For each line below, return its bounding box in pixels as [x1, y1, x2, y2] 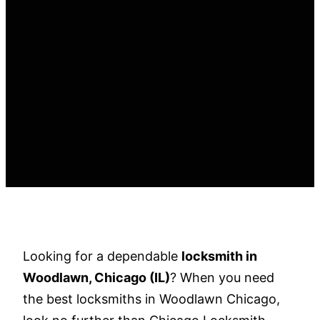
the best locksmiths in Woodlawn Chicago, [23, 291, 280, 306]
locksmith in [181, 248, 257, 264]
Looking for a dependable [23, 248, 181, 264]
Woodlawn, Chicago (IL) [23, 269, 170, 285]
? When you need [170, 269, 274, 285]
